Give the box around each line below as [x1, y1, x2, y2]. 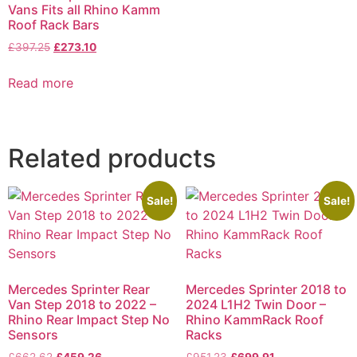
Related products [8, 143, 216, 175]
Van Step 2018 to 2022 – [8, 296, 156, 313]
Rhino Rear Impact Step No [8, 312, 170, 328]
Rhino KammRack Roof [185, 312, 324, 328]
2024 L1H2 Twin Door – [185, 296, 326, 313]
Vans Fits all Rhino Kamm [8, 2, 160, 18]
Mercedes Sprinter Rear [8, 281, 150, 298]
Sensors [8, 327, 58, 343]
